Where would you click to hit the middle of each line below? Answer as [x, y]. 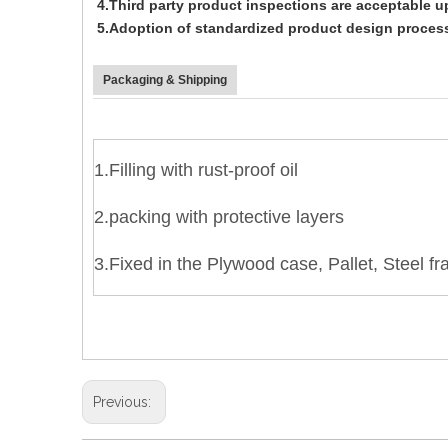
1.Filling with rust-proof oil [198, 169]
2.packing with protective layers [219, 216]
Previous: [124, 401]
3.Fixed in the [150, 263]
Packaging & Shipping [165, 79]
